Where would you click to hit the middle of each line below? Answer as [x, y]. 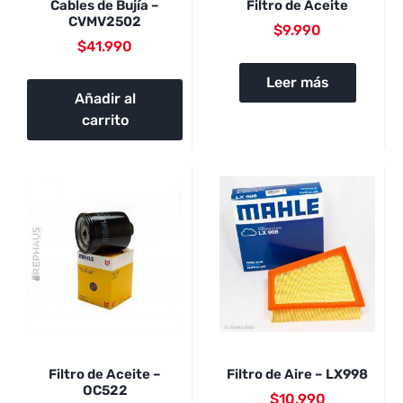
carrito [105, 121]
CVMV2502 [105, 21]
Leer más [297, 83]
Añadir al [105, 99]
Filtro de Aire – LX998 [297, 374]
